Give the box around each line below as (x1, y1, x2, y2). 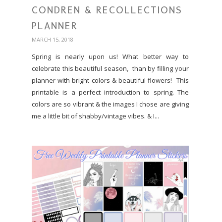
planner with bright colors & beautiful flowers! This (32, 76, 189, 85)
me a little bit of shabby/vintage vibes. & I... (32, 111, 159, 120)
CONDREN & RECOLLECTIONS (32, 4, 182, 16)
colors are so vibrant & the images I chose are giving (32, 100, 189, 109)
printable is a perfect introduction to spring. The (32, 88, 189, 97)
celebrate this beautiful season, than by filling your (32, 64, 189, 73)
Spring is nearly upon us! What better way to (32, 52, 189, 61)
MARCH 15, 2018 (32, 36, 73, 43)
